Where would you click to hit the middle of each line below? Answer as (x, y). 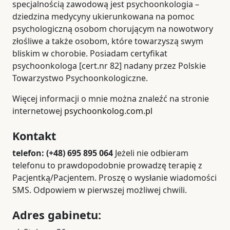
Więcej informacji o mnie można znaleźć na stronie (111, 99)
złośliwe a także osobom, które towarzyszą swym (108, 41)
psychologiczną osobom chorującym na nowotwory (113, 29)
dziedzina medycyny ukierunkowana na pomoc (103, 16)
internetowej (38, 111)
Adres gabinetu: (57, 215)
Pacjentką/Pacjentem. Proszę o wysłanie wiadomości (114, 178)
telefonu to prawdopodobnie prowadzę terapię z (107, 165)
